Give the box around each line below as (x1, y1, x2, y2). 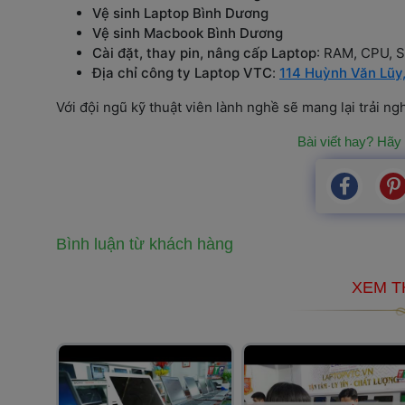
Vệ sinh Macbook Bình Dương (92, 24, 283, 42)
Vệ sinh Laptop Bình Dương (92, 4, 268, 22)
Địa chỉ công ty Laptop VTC (92, 63, 272, 81)
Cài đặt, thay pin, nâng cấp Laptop (92, 43, 316, 61)
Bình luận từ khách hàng (56, 234, 233, 253)
